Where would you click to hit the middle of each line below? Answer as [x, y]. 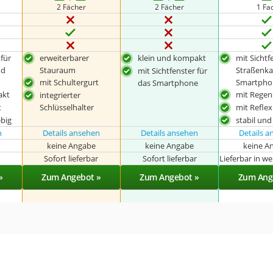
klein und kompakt [172, 58]
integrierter [60, 95]
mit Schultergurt [69, 82]
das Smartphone [168, 83]
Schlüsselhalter [66, 107]
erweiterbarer [64, 58]
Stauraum [57, 70]
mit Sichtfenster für [173, 70]
